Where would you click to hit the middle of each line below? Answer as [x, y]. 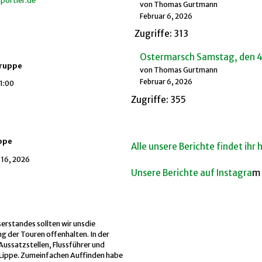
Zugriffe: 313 [160, 34]
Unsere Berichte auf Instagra [192, 173]
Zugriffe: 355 [158, 99]
